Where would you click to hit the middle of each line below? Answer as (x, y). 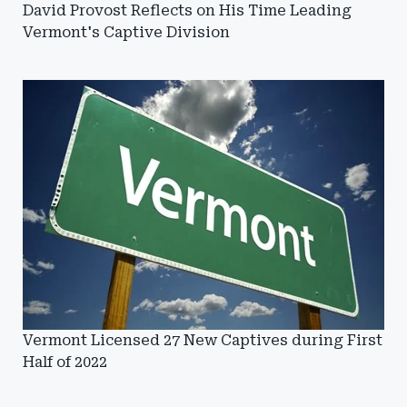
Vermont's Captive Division (126, 32)
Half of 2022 (65, 362)
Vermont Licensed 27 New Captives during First (203, 340)
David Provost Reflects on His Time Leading (187, 10)
